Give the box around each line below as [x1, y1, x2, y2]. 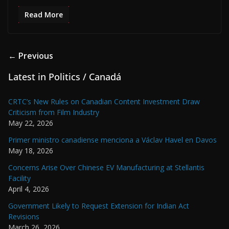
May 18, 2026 [8, 145, 53, 155]
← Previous [8, 50, 53, 61]
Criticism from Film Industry [8, 107, 99, 117]
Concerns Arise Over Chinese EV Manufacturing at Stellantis [8, 162, 204, 172]
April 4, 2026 [8, 184, 49, 194]
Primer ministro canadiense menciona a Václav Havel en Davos [8, 134, 217, 145]
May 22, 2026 [8, 118, 53, 128]
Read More [25, 9, 63, 19]
